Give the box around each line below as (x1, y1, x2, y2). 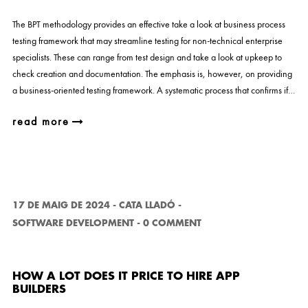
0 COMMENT (142, 219, 201, 228)
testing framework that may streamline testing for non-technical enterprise (12, 34, 283, 47)
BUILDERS (12, 284, 66, 295)
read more (12, 114, 69, 129)
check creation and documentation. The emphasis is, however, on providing (12, 67, 292, 80)
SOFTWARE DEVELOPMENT (12, 219, 134, 228)
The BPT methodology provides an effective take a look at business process (12, 18, 285, 30)
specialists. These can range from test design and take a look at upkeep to (12, 51, 282, 63)
